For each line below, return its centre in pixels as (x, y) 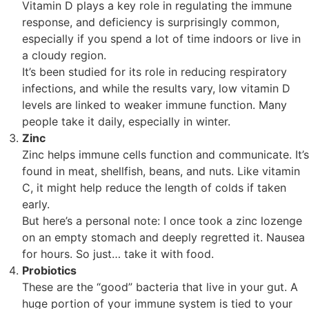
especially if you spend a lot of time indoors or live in (161, 38)
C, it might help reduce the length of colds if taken (154, 187)
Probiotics (49, 270)
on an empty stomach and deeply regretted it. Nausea (163, 237)
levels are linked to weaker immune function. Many (154, 104)
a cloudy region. (64, 55)
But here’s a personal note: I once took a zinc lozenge (162, 220)
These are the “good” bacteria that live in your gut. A (160, 287)
